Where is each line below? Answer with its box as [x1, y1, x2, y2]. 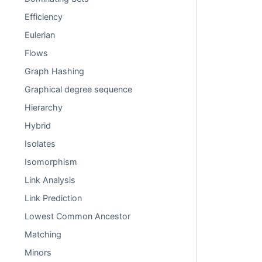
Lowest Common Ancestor [25, 211, 131, 221]
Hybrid [25, 120, 51, 130]
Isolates [25, 139, 56, 149]
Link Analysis [25, 175, 76, 185]
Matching [25, 229, 62, 239]
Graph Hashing [25, 66, 85, 76]
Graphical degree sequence [25, 84, 133, 94]
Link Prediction [25, 193, 82, 203]
